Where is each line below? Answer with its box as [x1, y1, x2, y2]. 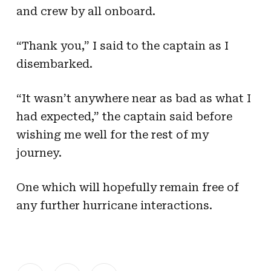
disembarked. [16, 57, 93, 70]
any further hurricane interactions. [16, 198, 212, 212]
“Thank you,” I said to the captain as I [16, 39, 229, 52]
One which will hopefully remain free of [16, 180, 239, 194]
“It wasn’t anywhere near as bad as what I [16, 91, 251, 105]
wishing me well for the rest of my [16, 128, 209, 141]
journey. [16, 146, 62, 159]
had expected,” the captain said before [16, 109, 232, 123]
